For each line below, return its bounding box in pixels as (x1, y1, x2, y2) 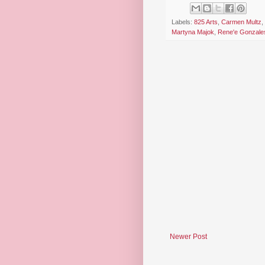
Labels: (172, 18, 194, 26)
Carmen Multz (221, 18, 261, 26)
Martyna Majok (172, 28, 214, 36)
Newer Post (170, 232, 207, 241)
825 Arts (194, 18, 218, 26)
